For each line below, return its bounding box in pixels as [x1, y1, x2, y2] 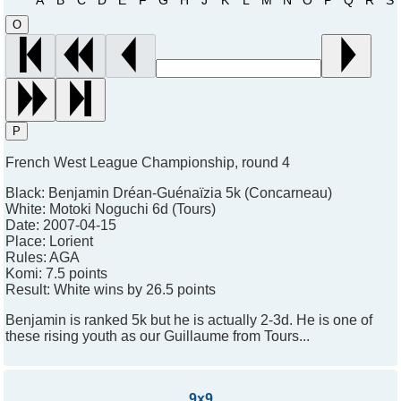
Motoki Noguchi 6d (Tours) [49, 201, 216, 218]
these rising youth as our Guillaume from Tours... [5, 328, 310, 345]
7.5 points [46, 266, 107, 282]
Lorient [49, 234, 93, 250]
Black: [5, 185, 48, 201]
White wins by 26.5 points [54, 282, 216, 298]
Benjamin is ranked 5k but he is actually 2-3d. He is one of [5, 312, 372, 328]
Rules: [5, 250, 49, 266]
